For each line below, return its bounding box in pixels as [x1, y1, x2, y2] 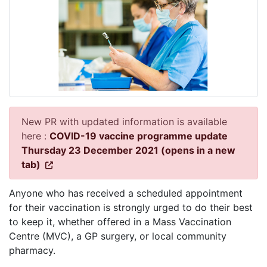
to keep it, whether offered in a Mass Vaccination [9, 216, 231, 228]
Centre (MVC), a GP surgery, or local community [9, 230, 226, 243]
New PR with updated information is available [21, 116, 227, 128]
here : [21, 130, 49, 142]
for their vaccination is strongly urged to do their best [9, 201, 253, 214]
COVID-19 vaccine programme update [49, 130, 228, 142]
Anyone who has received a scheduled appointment [9, 187, 243, 200]
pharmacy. [9, 244, 55, 257]
